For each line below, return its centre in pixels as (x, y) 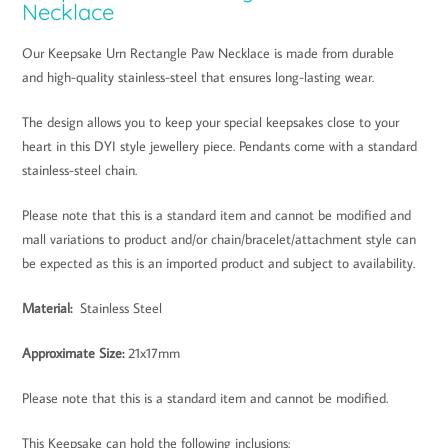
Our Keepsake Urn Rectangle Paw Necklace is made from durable (208, 52)
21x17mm (152, 352)
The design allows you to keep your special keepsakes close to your (210, 121)
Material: (47, 307)
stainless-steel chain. (79, 169)
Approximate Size (72, 352)
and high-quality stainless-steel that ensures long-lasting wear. (198, 76)
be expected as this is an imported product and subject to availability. (218, 262)
